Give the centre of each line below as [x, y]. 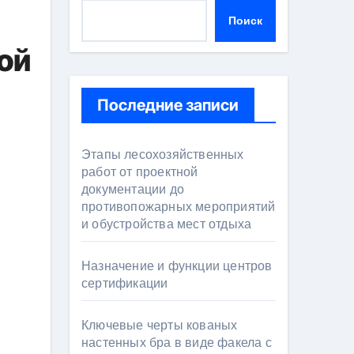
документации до [133, 189]
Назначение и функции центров [177, 266]
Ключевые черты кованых [160, 325]
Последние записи [168, 105]
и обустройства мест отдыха [167, 224]
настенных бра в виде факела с [177, 343]
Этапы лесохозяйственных [163, 154]
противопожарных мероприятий [179, 207]
